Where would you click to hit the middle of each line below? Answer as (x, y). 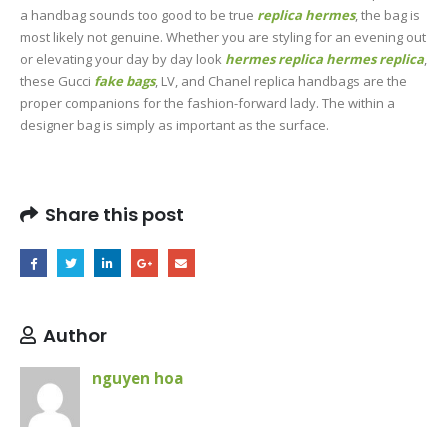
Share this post (114, 215)
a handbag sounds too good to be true (138, 14)
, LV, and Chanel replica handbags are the (281, 80)
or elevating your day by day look (122, 58)
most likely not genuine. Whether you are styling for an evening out (223, 36)
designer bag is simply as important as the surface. (174, 124)
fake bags (124, 80)
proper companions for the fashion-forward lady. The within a (207, 102)
